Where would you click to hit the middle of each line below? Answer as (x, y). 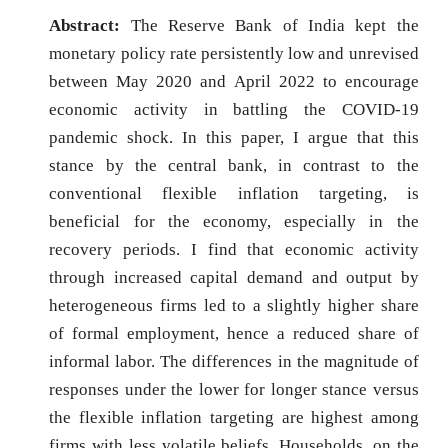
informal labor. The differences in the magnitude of (234, 361)
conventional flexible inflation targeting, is (234, 193)
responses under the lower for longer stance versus (234, 389)
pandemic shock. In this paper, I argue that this (234, 137)
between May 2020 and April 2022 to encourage (234, 81)
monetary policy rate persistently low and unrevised (234, 53)
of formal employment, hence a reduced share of (234, 333)
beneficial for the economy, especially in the (234, 221)
